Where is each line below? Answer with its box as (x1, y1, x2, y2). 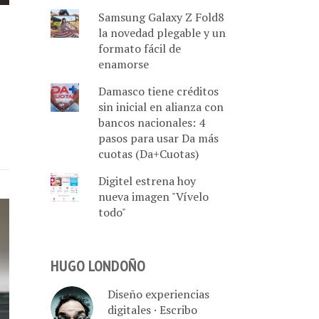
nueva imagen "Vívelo (98, 189, 209, 204)
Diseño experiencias (108, 286, 209, 302)
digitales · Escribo (108, 301, 197, 318)
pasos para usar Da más (98, 130, 219, 146)
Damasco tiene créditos (98, 83, 219, 99)
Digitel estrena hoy (98, 173, 196, 189)
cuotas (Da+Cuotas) (98, 146, 199, 162)
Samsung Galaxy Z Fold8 (98, 9, 224, 25)
